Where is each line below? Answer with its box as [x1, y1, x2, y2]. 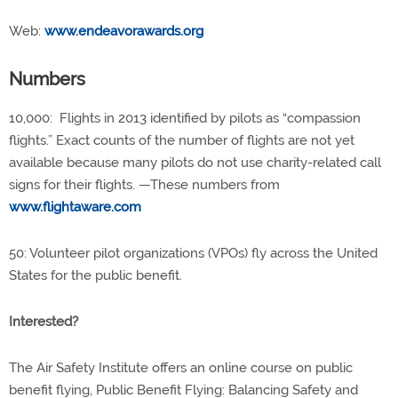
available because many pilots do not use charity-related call [9, 155, 381, 171]
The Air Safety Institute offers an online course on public [9, 360, 353, 377]
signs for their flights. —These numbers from [9, 177, 280, 194]
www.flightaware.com [9, 199, 141, 216]
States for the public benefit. [9, 267, 182, 284]
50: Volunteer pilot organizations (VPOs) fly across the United [9, 245, 378, 262]
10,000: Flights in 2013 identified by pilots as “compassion [9, 110, 361, 127]
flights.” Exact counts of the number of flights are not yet [9, 132, 354, 149]
